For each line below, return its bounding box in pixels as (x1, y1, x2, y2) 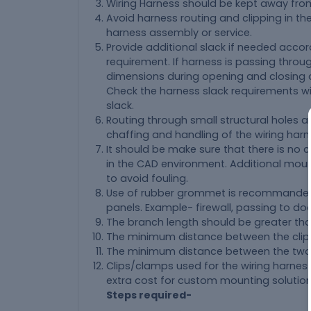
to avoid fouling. (106, 171, 188, 185)
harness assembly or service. (106, 26, 252, 40)
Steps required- (106, 288, 192, 302)
